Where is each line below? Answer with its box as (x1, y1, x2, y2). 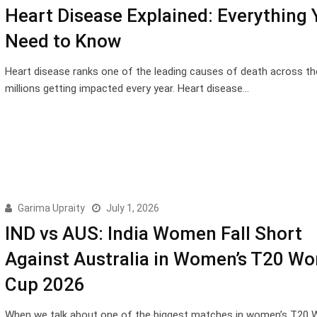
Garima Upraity (17, 202, 85, 214)
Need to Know (4, 30, 125, 52)
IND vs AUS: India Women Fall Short (4, 222, 302, 244)
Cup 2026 (4, 273, 85, 295)
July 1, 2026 (105, 202, 159, 214)
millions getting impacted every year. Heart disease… (4, 81, 249, 95)
